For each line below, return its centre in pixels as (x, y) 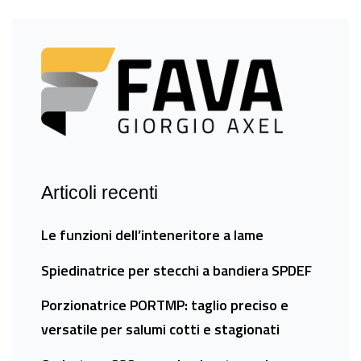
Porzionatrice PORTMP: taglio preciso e (165, 305)
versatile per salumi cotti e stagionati (160, 330)
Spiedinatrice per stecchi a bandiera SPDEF (176, 270)
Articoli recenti (100, 193)
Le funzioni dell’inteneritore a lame (152, 235)
